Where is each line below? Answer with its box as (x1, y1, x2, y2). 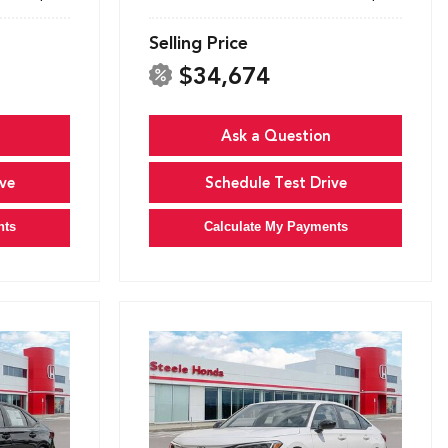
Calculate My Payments (203, 218, 348, 234)
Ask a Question (220, 126, 331, 145)
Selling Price (149, 31, 248, 53)
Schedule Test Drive (204, 173, 347, 192)
